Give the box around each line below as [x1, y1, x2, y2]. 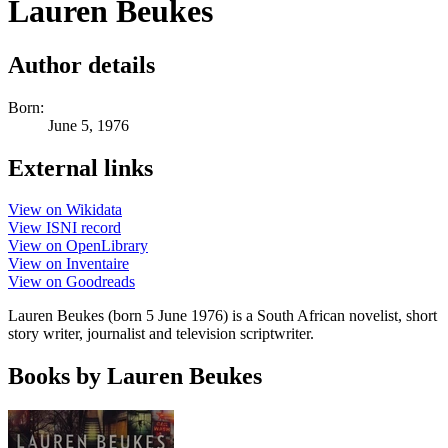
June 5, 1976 [48, 116, 129, 134]
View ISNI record [8, 219, 121, 237]
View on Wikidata [8, 201, 122, 219]
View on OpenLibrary [8, 237, 148, 255]
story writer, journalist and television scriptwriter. [8, 325, 314, 343]
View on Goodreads [8, 273, 135, 291]
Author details [8, 51, 155, 78]
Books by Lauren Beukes [8, 363, 262, 390]
